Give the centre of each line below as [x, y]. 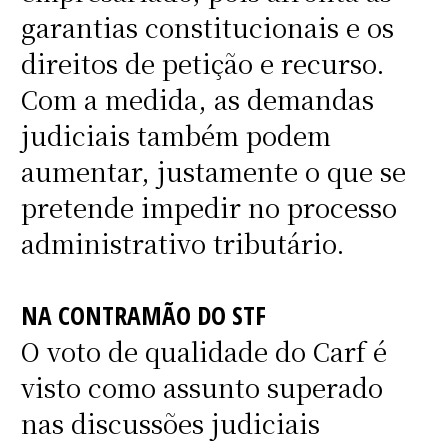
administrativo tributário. [182, 243]
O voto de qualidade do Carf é [203, 351]
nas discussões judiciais [170, 423]
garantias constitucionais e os [207, 27]
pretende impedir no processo [208, 207]
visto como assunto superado [201, 387]
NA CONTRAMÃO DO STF [143, 315]
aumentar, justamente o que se [213, 171]
